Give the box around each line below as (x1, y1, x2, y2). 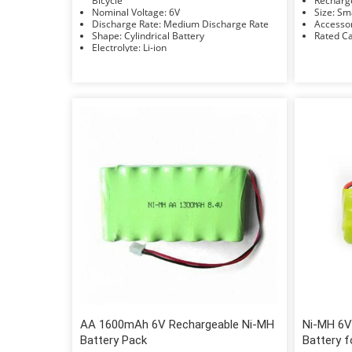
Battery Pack (80, 332, 147, 347)
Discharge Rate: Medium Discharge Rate (163, 16, 269, 31)
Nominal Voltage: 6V (169, 5, 180, 19)
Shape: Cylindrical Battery (124, 28, 204, 42)
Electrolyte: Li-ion (143, 40, 167, 54)
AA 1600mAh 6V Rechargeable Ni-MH (80, 317, 274, 332)
